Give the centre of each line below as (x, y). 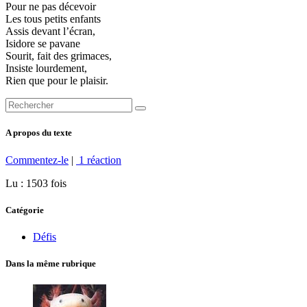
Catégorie (25, 210)
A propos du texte (39, 133)
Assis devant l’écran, (50, 32)
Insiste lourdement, (46, 69)
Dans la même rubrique (51, 264)
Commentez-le (37, 160)
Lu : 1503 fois (36, 183)
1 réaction (99, 160)
